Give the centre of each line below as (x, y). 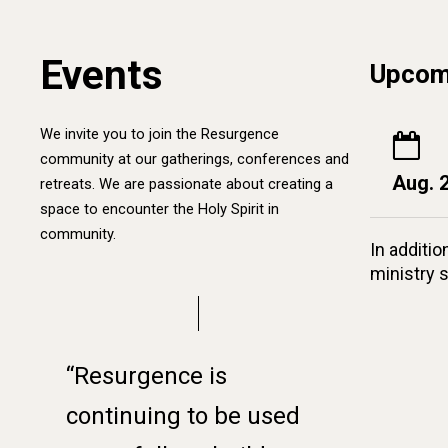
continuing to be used (182, 415)
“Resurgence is (146, 375)
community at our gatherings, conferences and (195, 158)
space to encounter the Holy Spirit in (160, 208)
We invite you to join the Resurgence (160, 133)
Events (102, 75)
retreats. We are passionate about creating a (187, 183)
